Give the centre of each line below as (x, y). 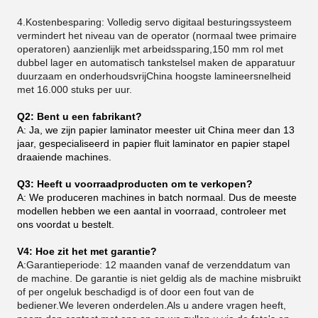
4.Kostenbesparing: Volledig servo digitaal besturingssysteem (154, 22)
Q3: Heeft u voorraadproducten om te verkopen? (135, 183)
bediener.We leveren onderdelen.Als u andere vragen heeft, (152, 305)
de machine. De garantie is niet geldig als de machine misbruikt (159, 278)
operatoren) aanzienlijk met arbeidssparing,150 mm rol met (150, 49)
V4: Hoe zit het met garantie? (87, 251)
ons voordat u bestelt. (66, 224)
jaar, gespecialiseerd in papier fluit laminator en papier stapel (153, 143)
